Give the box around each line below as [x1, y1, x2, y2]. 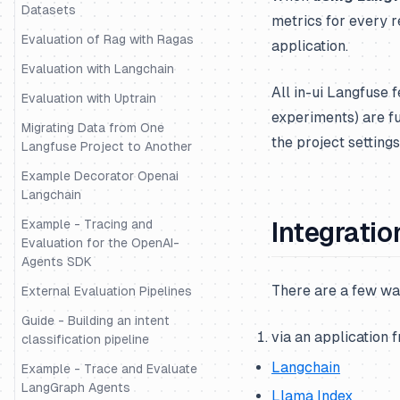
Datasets [21, 3, 76, 17]
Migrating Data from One [21, 121, 164, 135]
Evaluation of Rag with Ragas [21, 32, 194, 46]
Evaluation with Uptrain [21, 91, 156, 105]
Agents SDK [21, 254, 92, 269]
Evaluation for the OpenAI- [21, 236, 179, 250]
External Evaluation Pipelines [21, 284, 192, 298]
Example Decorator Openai [21, 169, 179, 183]
